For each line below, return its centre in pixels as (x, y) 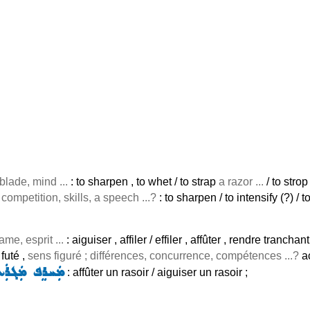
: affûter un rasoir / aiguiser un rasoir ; (156, 272)
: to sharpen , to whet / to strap (143, 182)
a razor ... (241, 182)
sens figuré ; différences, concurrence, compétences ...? (165, 256)
